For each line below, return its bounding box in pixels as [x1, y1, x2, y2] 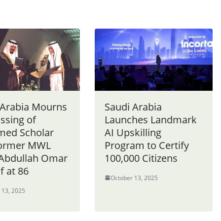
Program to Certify [105, 138, 189, 152]
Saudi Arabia [105, 100, 162, 113]
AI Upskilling [105, 125, 161, 139]
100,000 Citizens [105, 151, 178, 165]
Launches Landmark [105, 112, 197, 126]
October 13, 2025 [110, 173, 158, 182]
